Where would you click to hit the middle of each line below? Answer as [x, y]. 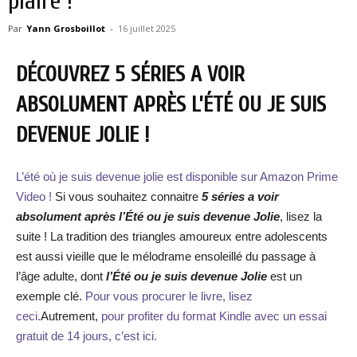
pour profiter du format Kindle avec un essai [214, 316]
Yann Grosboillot [66, 28]
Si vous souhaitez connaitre [127, 196]
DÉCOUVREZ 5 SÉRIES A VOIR [130, 75]
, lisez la [301, 216]
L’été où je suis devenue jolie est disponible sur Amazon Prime [177, 177]
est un [284, 276]
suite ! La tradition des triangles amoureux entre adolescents [172, 236]
